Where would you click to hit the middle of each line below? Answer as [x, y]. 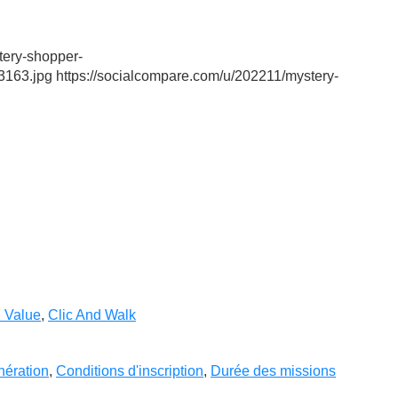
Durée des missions [273, 371]
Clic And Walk [92, 314]
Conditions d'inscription [130, 371]
